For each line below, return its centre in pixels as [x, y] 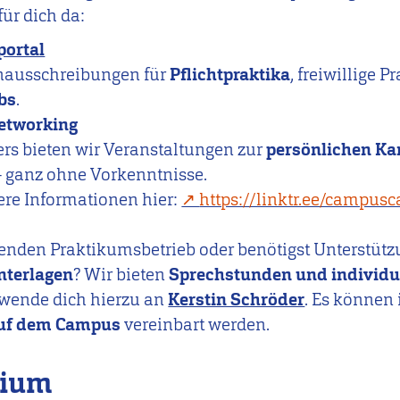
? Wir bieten [121, 274]
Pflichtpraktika [230, 74]
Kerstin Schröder [237, 299]
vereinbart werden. [196, 324]
